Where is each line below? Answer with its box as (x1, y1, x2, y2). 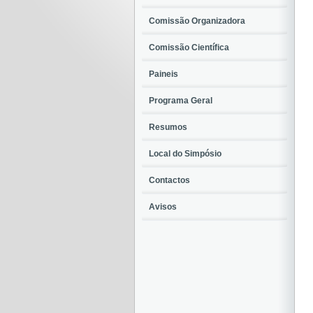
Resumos (149, 122, 187, 132)
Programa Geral (149, 96, 212, 105)
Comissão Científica (149, 43, 229, 52)
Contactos (149, 175, 190, 185)
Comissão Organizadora (149, 16, 245, 26)
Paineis (149, 69, 178, 79)
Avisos (149, 202, 177, 212)
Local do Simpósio (149, 149, 221, 159)
